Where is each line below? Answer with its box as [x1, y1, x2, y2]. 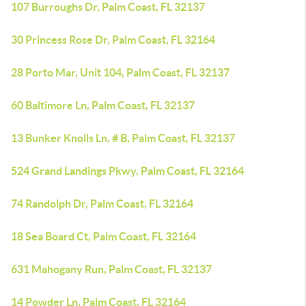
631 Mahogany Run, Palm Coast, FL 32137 [11, 263, 212, 275]
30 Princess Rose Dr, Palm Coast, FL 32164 [11, 33, 215, 46]
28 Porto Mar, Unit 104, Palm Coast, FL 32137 [11, 66, 229, 79]
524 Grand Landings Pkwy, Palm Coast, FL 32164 [11, 165, 244, 177]
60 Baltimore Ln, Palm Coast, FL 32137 [11, 99, 195, 111]
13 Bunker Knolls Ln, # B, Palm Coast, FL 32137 [11, 132, 235, 144]
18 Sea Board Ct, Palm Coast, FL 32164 [11, 230, 196, 242]
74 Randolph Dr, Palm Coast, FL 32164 [11, 197, 193, 210]
